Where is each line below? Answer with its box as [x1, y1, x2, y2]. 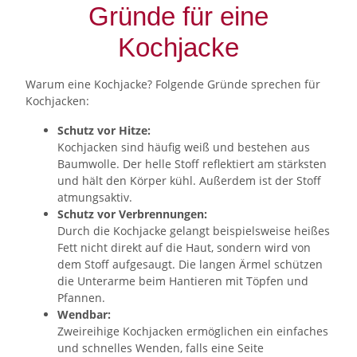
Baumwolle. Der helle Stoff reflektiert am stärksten [57, 155, 327, 171]
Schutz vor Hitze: [57, 122, 151, 138]
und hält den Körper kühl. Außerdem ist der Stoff [57, 172, 321, 188]
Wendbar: [57, 306, 111, 322]
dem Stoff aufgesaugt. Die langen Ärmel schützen [57, 256, 323, 272]
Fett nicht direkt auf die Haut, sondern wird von [57, 239, 311, 255]
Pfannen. [57, 289, 105, 305]
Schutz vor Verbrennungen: [57, 206, 207, 222]
